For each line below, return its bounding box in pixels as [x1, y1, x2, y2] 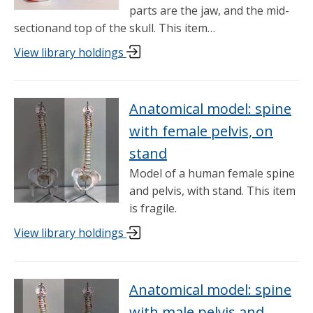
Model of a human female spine [129, 166, 295, 182]
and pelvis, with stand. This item [129, 183, 296, 199]
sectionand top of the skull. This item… [14, 20, 215, 36]
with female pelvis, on [129, 122, 273, 141]
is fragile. [129, 201, 177, 217]
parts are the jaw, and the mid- [129, 3, 289, 19]
